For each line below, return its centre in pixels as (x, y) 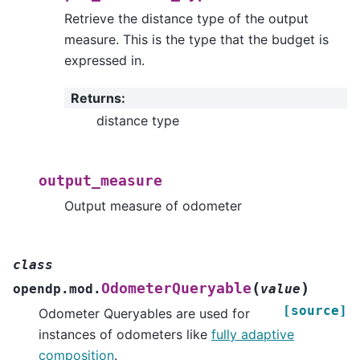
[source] (315, 310)
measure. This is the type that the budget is (196, 39)
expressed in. (104, 60)
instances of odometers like (125, 334)
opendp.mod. (57, 288)
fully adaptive (253, 334)
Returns (96, 98)
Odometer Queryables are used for (144, 313)
